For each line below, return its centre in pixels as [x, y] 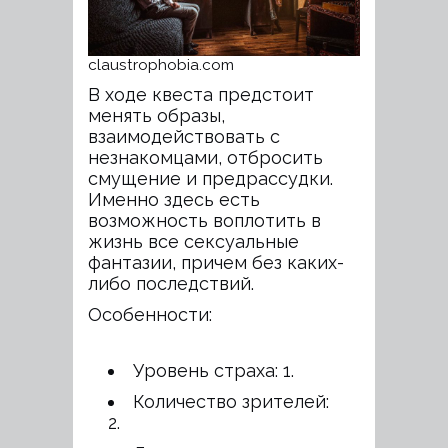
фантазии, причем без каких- [216, 262]
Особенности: [150, 314]
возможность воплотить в [204, 220]
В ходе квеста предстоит [201, 94]
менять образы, [156, 115]
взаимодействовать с [184, 136]
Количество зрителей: [231, 401]
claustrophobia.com [161, 65]
